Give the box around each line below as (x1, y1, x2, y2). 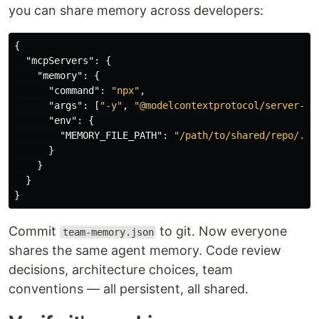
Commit (9, 224, 60, 239)
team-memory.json (62, 226, 154, 238)
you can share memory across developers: (9, 3, 263, 18)
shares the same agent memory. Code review (9, 243, 281, 258)
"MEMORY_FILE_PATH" (60, 130, 162, 141)
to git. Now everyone (156, 224, 288, 239)
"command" (48, 85, 100, 96)
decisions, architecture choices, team (9, 262, 233, 277)
